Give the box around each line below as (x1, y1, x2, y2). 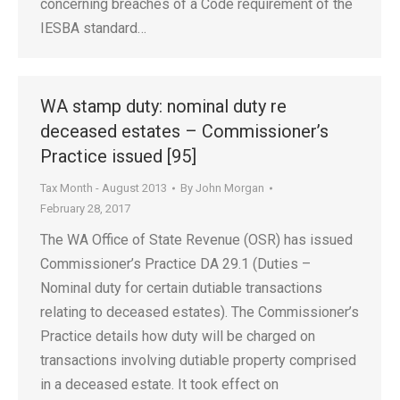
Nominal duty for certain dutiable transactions (40, 279, 322, 296)
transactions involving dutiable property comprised (40, 352, 356, 369)
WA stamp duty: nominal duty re (40, 96, 287, 117)
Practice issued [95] (40, 146, 196, 167)
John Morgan (196, 181, 264, 195)
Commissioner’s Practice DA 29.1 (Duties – (40, 255, 311, 272)
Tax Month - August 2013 (40, 181, 167, 195)
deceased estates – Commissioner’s (40, 121, 329, 142)
